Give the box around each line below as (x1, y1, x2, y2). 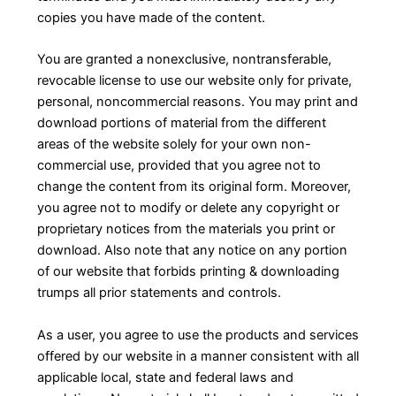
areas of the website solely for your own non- (36, 136, 311, 153)
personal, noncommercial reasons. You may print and (36, 94, 358, 110)
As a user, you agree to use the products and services (36, 326, 359, 343)
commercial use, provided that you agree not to (36, 157, 321, 174)
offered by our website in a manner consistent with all (36, 347, 359, 364)
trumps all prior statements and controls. (36, 285, 281, 301)
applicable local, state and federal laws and (36, 369, 293, 385)
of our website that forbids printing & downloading (36, 263, 339, 280)
